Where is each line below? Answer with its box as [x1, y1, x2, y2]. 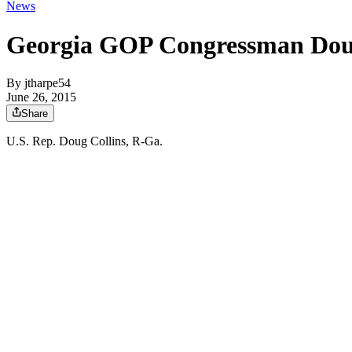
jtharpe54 [24, 76, 71, 90]
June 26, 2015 [6, 90, 76, 104]
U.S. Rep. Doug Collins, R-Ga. [6, 134, 163, 148]
